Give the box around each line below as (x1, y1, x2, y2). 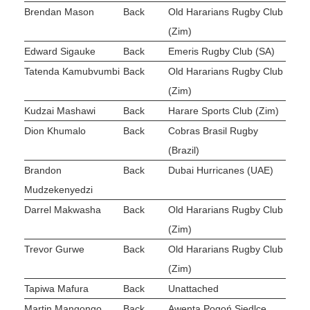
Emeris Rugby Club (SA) (168, 46, 275, 57)
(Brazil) (168, 145, 199, 156)
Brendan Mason (24, 6, 94, 18)
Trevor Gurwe (24, 244, 84, 255)
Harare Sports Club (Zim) (168, 105, 279, 117)
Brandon (24, 165, 62, 176)
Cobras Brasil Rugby (168, 125, 258, 137)
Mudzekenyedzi (24, 184, 93, 196)
